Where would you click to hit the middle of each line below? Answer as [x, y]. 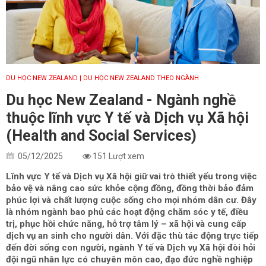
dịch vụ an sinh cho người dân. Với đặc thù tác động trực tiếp [132, 236]
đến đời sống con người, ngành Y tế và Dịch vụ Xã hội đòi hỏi [131, 248]
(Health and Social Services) [101, 136]
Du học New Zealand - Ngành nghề [121, 100]
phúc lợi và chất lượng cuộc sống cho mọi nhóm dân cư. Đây [131, 200]
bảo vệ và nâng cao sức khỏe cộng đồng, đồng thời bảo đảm [130, 189]
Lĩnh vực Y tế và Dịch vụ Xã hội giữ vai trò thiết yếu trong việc [132, 177]
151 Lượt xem [118, 156]
